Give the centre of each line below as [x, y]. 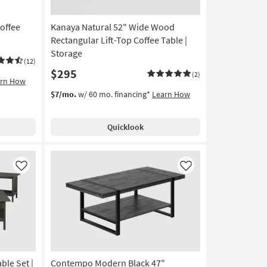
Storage [66, 53]
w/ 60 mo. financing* [114, 94]
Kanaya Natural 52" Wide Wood [112, 27]
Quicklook [125, 127]
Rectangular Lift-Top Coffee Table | [119, 40]
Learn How [171, 94]
